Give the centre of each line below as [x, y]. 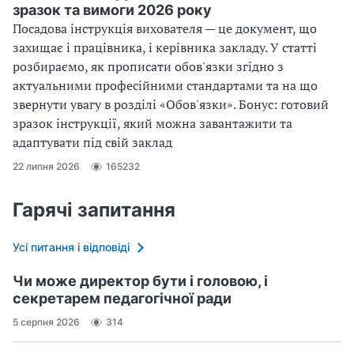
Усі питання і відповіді [71, 247]
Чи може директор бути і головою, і [140, 281]
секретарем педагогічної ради [122, 298]
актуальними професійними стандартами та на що [165, 85]
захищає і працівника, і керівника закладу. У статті [165, 47]
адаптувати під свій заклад [92, 142]
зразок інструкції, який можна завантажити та [153, 123]
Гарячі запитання [94, 209]
